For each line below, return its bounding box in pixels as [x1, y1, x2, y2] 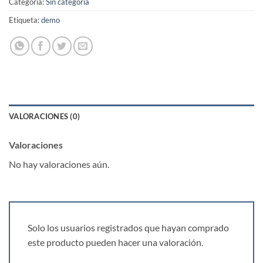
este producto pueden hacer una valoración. [28, 237, 203, 248]
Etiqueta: [9, 15, 41, 25]
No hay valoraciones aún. [9, 159, 109, 170]
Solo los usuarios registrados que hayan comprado [28, 222, 229, 234]
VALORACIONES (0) [9, 112, 80, 122]
